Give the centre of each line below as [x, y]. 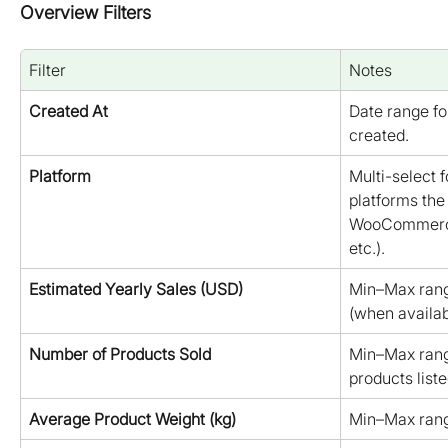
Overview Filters [85, 13]
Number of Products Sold [120, 354]
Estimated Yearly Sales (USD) [136, 289]
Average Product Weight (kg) [132, 419]
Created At [68, 111]
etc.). [367, 248]
